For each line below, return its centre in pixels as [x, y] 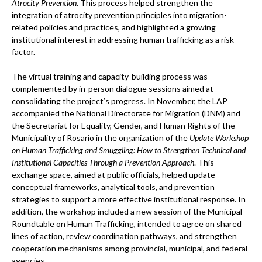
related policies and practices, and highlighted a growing [114, 27]
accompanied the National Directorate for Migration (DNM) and [126, 113]
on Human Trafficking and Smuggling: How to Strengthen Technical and [129, 150]
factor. [23, 51]
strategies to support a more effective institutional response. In [129, 199]
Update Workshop [219, 137]
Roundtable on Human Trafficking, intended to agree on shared [127, 223]
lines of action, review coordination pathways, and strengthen [124, 236]
